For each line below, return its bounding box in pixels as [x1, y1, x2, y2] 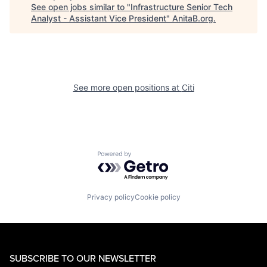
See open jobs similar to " [31, 2, 131, 12]
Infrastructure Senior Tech [131, 2, 232, 12]
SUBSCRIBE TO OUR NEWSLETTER [10, 251, 156, 265]
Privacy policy [86, 192, 135, 201]
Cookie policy [134, 192, 181, 201]
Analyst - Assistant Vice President [31, 13, 166, 23]
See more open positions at [73, 82, 182, 92]
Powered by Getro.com [97, 151, 202, 163]
